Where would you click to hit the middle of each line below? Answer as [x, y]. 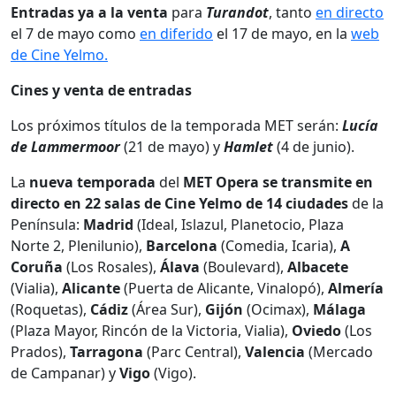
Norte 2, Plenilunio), [78, 245]
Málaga [339, 309]
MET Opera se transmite [266, 182]
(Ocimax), [278, 309]
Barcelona [182, 245]
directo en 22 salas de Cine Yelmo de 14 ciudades [181, 203]
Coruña [37, 267]
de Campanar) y [65, 373]
